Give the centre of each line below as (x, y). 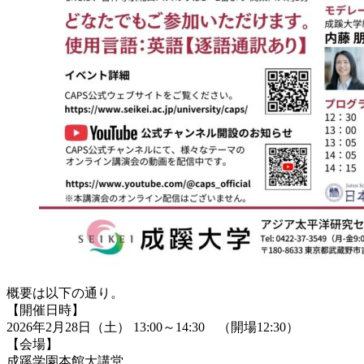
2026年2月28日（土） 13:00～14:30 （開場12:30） (153, 327)
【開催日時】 (45, 310)
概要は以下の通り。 (65, 292)
